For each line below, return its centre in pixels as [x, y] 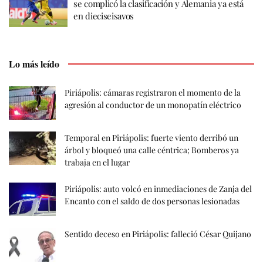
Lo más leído [34, 64]
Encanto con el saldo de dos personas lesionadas [152, 201]
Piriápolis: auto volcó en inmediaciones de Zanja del [158, 189]
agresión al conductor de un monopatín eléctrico [153, 105]
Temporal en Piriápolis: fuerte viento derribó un [151, 138]
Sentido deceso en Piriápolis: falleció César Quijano [158, 234]
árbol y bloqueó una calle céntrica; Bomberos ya [152, 150]
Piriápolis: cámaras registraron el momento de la [153, 92]
